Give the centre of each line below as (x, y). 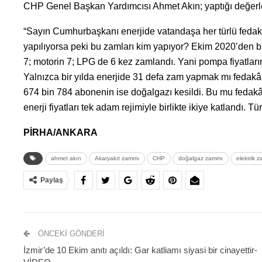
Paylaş (51, 180)
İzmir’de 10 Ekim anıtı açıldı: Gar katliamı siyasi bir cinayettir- (140, 250)
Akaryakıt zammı (117, 158)
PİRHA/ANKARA (60, 133)
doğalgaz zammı (200, 158)
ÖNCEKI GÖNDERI (70, 234)
